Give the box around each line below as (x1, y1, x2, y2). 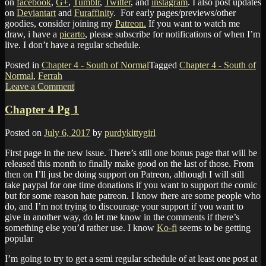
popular (5, 233, 33, 243)
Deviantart (17, 8, 56, 18)
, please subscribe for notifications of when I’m (85, 29, 260, 40)
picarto (59, 29, 85, 40)
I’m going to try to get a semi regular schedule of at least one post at (5, 253, 257, 264)
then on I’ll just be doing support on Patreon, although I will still (5, 169, 244, 179)
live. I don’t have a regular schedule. (5, 40, 141, 50)
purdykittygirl (104, 127, 156, 138)
